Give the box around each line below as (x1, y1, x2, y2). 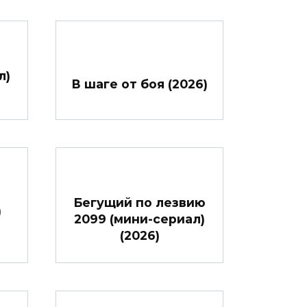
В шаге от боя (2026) (71, 76, 208, 91)
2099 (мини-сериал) (74, 211, 205, 226)
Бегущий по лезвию (73, 195, 206, 210)
